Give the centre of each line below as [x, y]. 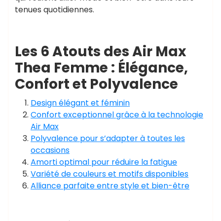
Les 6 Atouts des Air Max [100, 52]
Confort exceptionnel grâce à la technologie [117, 115]
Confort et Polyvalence [96, 84]
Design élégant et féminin [80, 103]
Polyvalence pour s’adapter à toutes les [108, 138]
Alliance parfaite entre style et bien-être [110, 186]
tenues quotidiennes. [55, 10]
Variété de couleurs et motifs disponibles [110, 174]
